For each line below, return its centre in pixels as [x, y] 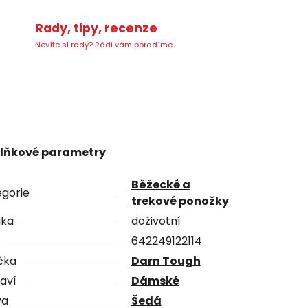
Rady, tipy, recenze [96, 29]
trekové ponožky [180, 201]
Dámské [155, 280]
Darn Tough [166, 261]
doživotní [156, 221]
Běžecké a [161, 184]
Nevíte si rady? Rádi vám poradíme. [104, 45]
